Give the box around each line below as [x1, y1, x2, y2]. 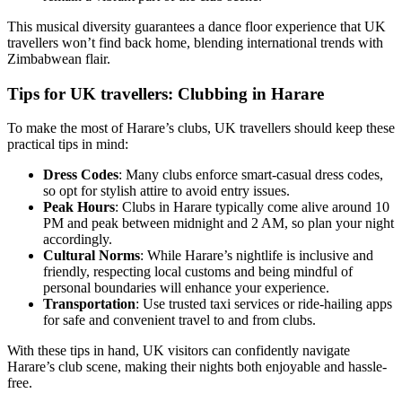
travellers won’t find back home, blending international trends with [7, 34, 383, 50]
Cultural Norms [43, 248, 140, 264]
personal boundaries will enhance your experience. [43, 280, 329, 296]
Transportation [43, 296, 135, 312]
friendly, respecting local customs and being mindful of [43, 264, 353, 280]
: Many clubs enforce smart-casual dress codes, [118, 167, 383, 183]
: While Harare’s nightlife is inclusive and [140, 248, 373, 264]
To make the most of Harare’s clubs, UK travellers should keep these [7, 120, 395, 136]
